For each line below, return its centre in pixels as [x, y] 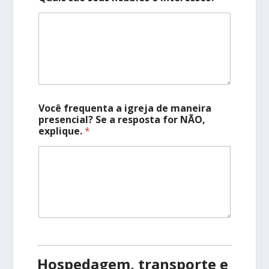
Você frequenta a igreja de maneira [125, 108]
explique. [62, 131]
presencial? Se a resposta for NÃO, [122, 120]
